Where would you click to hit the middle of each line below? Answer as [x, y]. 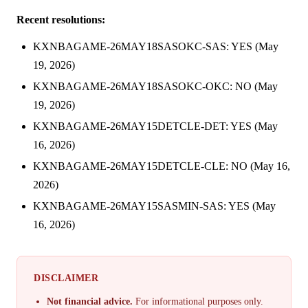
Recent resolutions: [61, 19]
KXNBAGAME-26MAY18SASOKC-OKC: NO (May [155, 86]
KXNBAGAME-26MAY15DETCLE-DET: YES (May [155, 126]
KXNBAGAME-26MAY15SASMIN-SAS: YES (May [154, 206]
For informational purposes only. [198, 301]
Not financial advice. [90, 301]
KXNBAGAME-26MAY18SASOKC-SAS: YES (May [156, 46]
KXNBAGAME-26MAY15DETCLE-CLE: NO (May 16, [162, 166]
